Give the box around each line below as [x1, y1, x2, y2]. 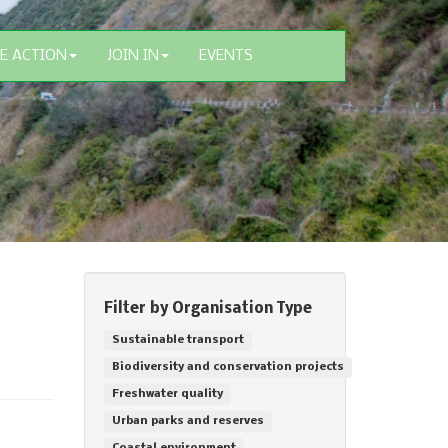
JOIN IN [107, 48, 159, 64]
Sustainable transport [111, 334, 244, 346]
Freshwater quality [111, 388, 223, 400]
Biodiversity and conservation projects [111, 361, 344, 373]
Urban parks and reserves [111, 415, 264, 427]
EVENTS [199, 48, 253, 64]
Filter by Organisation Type [103, 301, 312, 317]
